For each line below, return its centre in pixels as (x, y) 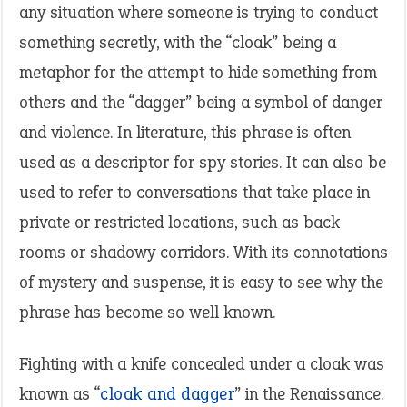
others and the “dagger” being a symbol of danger (201, 102)
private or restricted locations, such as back (179, 222)
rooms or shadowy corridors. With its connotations (203, 252)
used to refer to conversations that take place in (194, 192)
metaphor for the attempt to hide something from (198, 72)
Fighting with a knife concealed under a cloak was (202, 364)
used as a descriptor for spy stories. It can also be (203, 162)
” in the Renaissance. (309, 394)
